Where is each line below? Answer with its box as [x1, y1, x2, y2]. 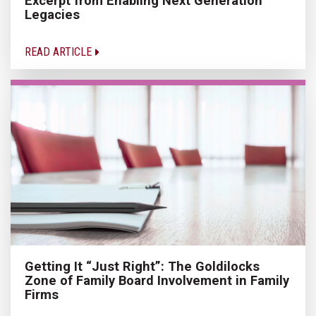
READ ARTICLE [25, 45, 95, 59]
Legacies [25, 7, 80, 23]
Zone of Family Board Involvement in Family [25, 273, 289, 288]
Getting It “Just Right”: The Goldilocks [25, 259, 260, 274]
